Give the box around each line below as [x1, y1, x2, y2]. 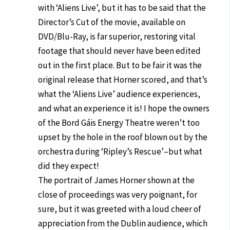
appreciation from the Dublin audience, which [38, 217, 208, 229]
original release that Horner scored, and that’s [38, 73, 208, 85]
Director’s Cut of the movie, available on [38, 16, 186, 28]
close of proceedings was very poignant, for [38, 188, 198, 200]
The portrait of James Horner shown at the [38, 174, 195, 186]
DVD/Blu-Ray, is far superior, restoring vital [38, 30, 196, 42]
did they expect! [38, 160, 100, 171]
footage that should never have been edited [38, 45, 201, 56]
